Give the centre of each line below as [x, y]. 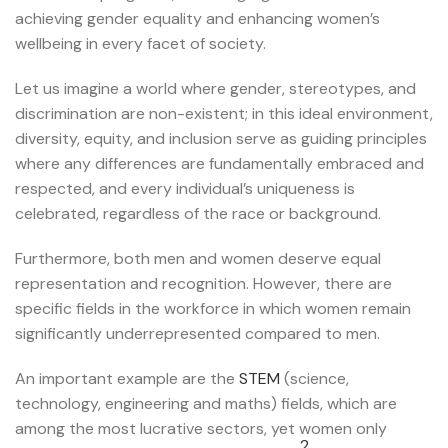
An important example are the [127, 379]
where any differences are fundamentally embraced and [219, 164]
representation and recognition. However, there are [203, 284]
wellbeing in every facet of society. [140, 44]
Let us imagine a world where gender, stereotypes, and [215, 89]
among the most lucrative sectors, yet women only [201, 429]
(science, [314, 379]
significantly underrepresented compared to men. [197, 334]
